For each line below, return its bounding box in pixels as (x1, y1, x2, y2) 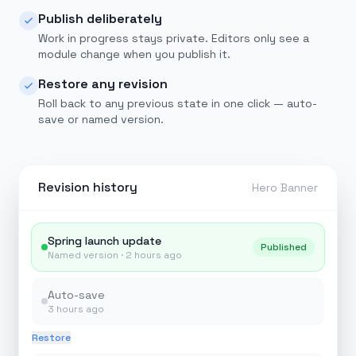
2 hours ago (126, 249, 182, 261)
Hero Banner (252, 180, 318, 195)
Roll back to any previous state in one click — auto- (38, 96, 317, 110)
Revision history (38, 179, 137, 195)
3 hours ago (48, 303, 104, 315)
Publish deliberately (38, 10, 162, 27)
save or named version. (38, 112, 164, 126)
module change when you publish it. (38, 47, 230, 61)
